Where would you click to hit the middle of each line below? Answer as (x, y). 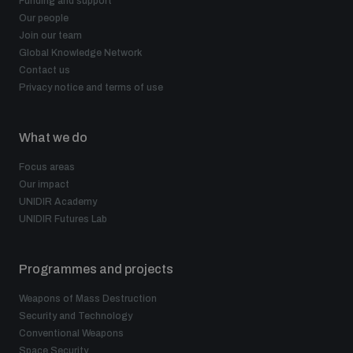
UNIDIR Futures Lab (63, 219)
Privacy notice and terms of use (91, 88)
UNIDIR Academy (58, 202)
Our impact (44, 185)
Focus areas (47, 167)
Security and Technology (76, 316)
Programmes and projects (96, 269)
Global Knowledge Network (80, 53)
